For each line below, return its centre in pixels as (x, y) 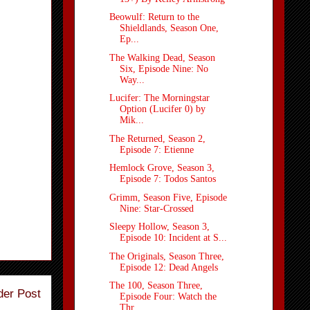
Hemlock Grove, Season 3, (162, 168)
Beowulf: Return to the (154, 17)
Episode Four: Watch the (168, 297)
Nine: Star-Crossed (156, 208)
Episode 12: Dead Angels (168, 267)
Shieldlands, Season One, (169, 28)
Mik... (131, 120)
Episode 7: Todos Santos (167, 179)
